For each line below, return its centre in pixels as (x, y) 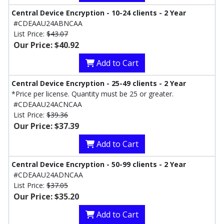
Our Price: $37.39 (46, 126)
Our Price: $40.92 (46, 45)
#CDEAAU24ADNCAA (48, 175)
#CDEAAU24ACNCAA (48, 104)
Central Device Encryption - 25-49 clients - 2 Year (99, 83)
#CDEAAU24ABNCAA (48, 23)
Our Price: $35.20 (46, 197)
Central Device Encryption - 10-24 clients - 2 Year (99, 13)
